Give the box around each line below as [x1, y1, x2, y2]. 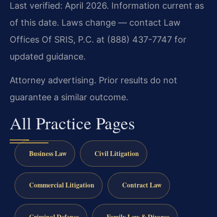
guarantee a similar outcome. [10, 92, 128, 103]
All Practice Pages [10, 111, 135, 134]
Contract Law [122, 180, 162, 190]
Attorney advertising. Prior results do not [10, 75, 177, 86]
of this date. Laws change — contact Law [10, 17, 181, 28]
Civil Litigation [94, 148, 139, 158]
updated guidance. [10, 51, 86, 62]
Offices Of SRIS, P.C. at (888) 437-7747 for [10, 34, 186, 45]
